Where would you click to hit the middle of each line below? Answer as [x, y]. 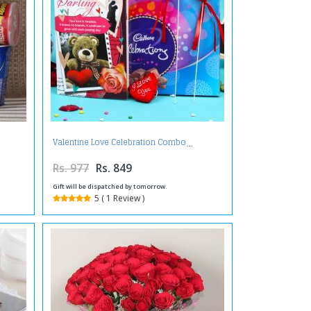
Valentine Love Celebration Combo [119, 143]
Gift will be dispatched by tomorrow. [110, 186]
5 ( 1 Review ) [119, 198]
